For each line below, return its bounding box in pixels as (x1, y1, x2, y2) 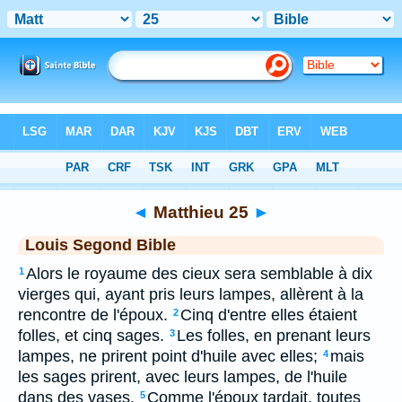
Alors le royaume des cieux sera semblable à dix (26, 265, 372, 283)
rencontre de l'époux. (18, 306, 168, 324)
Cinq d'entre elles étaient (180, 306, 357, 324)
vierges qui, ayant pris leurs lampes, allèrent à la (18, 285, 363, 303)
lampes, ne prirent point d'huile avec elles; (18, 347, 318, 365)
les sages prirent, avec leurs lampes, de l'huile (18, 368, 347, 386)
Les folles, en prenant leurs (177, 327, 371, 345)
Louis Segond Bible (25, 236, 176, 254)
